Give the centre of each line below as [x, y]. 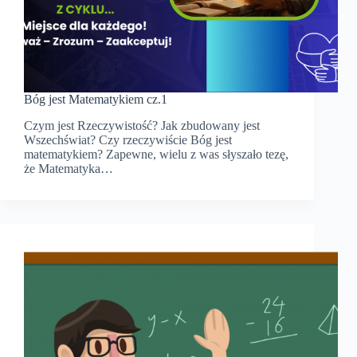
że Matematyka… [69, 169]
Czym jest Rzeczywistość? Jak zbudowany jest [142, 126]
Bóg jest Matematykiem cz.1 [96, 100]
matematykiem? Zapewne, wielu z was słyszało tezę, [156, 155]
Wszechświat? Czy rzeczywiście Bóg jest [128, 140]
